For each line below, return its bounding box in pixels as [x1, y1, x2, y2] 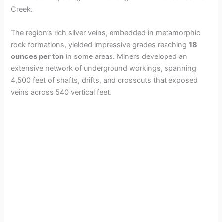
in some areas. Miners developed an [64, 52, 188, 61]
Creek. [11, 4, 33, 14]
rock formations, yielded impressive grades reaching [11, 40, 189, 49]
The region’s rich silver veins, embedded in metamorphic [11, 28, 201, 37]
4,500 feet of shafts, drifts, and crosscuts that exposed [11, 75, 198, 85]
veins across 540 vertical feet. [11, 87, 112, 97]
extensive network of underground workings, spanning [11, 63, 197, 73]
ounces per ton [11, 52, 64, 61]
